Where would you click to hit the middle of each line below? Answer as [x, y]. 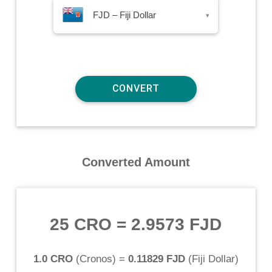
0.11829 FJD [156, 259]
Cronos [96, 259]
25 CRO [81, 224]
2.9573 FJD [177, 224]
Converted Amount [136, 162]
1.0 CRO [53, 259]
